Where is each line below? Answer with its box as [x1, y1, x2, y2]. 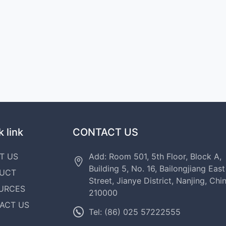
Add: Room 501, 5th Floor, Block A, [89, 151, 221, 161]
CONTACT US [73, 126, 138, 138]
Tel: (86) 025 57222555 [89, 207, 181, 217]
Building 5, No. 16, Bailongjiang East [89, 163, 225, 174]
